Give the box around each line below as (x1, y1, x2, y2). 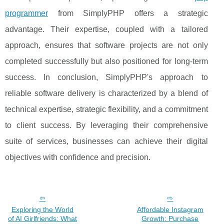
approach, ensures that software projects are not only (5, 40, 208, 49)
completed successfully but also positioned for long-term (5, 56, 208, 65)
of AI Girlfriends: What (8, 214, 77, 222)
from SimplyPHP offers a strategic (48, 8, 208, 17)
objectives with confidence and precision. (5, 152, 150, 161)
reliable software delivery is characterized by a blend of (5, 88, 208, 97)
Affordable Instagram (136, 205, 203, 213)
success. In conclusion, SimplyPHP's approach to (5, 72, 208, 81)
